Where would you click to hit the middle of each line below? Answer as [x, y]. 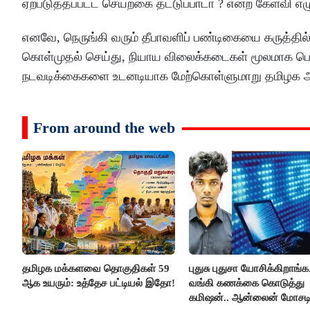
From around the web [104, 127]
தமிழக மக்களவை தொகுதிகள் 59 [96, 269]
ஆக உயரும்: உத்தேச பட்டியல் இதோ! [99, 283]
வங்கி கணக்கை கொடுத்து [246, 283]
